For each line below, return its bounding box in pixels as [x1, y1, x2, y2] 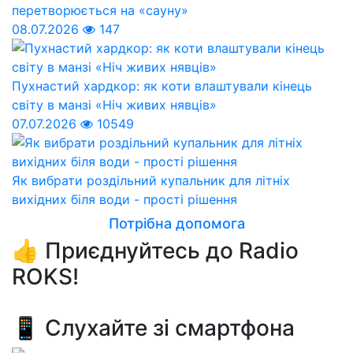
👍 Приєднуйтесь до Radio [12, 236, 299, 264]
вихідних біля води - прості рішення [12, 191, 237, 207]
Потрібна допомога [108, 214, 245, 232]
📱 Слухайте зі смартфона [12, 314, 295, 341]
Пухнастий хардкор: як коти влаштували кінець [12, 77, 312, 94]
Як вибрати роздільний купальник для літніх [12, 172, 290, 188]
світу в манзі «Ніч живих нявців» [12, 96, 217, 113]
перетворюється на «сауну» [12, 2, 188, 18]
